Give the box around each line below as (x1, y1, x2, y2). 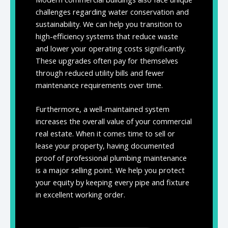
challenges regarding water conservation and (36, 6, 189, 17)
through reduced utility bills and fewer (36, 67, 164, 78)
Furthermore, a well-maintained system (36, 103, 169, 114)
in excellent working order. (36, 189, 125, 199)
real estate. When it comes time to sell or (36, 128, 175, 138)
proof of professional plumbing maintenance (36, 152, 187, 163)
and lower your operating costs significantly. (36, 43, 186, 53)
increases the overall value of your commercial (36, 116, 192, 126)
